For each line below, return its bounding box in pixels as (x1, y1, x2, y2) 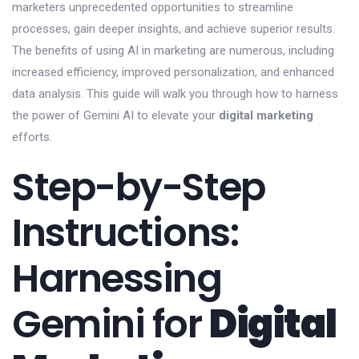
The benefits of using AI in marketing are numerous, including (12, 42, 334, 58)
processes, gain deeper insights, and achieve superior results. (12, 21, 335, 36)
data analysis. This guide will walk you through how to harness (12, 86, 338, 101)
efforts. (12, 129, 52, 144)
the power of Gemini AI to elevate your (12, 107, 219, 123)
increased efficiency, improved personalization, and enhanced (12, 64, 334, 79)
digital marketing (219, 107, 313, 123)
